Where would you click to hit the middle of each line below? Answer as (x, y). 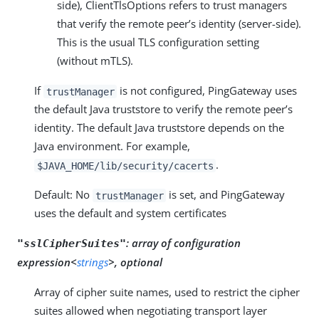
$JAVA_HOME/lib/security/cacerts (125, 166)
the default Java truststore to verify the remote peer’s (163, 109)
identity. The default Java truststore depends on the (159, 128)
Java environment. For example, (112, 146)
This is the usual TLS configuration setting (158, 42)
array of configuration (186, 243)
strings (93, 262)
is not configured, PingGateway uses (207, 91)
